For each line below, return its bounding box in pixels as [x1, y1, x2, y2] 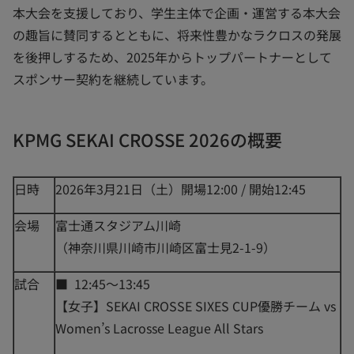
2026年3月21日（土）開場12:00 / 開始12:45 [55, 179, 306, 198]
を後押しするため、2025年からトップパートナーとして [13, 47, 332, 67]
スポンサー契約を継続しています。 [13, 70, 213, 89]
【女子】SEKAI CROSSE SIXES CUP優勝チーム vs [55, 296, 336, 315]
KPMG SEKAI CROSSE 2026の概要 [13, 126, 282, 153]
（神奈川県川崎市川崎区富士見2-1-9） [55, 237, 276, 257]
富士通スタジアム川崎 [55, 215, 181, 235]
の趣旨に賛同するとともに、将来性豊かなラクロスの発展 [13, 25, 341, 45]
